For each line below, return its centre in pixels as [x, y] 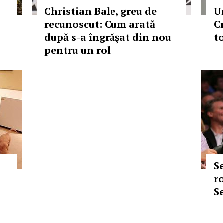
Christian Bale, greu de [101, 11]
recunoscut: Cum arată [100, 24]
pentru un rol [77, 50]
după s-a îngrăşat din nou [108, 37]
